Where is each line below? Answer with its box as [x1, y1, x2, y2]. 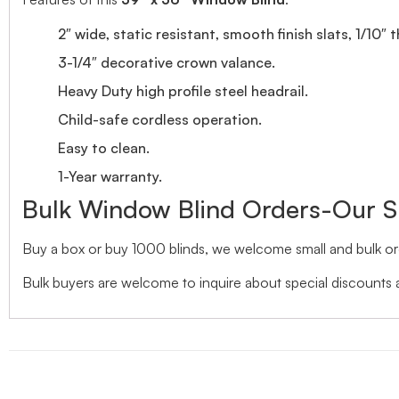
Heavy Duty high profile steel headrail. [58, 81, 308, 100]
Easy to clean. [58, 138, 150, 157]
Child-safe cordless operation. [58, 110, 262, 128]
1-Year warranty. [58, 167, 162, 185]
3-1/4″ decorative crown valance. [58, 53, 275, 71]
